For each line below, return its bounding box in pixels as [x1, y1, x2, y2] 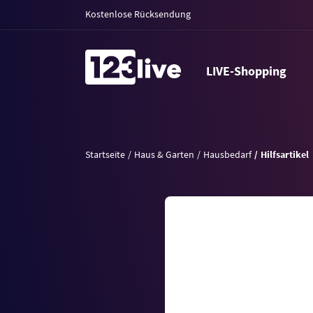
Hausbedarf [203, 148, 252, 161]
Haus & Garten [134, 148, 194, 161]
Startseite [85, 148, 125, 161]
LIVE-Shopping [212, 63, 286, 79]
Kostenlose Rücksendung [85, 8, 191, 20]
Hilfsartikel [261, 148, 309, 161]
